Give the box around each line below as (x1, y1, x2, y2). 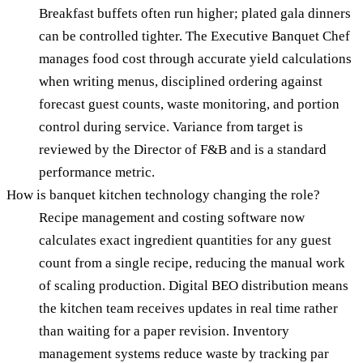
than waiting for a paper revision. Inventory (39, 323, 289, 339)
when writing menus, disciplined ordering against (39, 74, 322, 89)
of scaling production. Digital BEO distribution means (39, 278, 348, 293)
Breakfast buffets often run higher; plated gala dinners (39, 6, 351, 21)
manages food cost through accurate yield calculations (39, 51, 352, 66)
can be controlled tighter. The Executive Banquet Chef (39, 28, 350, 44)
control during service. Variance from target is (39, 119, 303, 135)
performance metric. (39, 164, 155, 180)
